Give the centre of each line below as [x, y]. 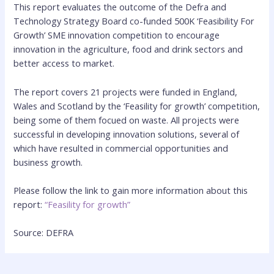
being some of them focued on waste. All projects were [127, 120]
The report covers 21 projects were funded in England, [126, 91]
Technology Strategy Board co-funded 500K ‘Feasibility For [134, 21]
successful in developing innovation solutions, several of [127, 134]
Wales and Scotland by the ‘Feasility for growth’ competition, [137, 106]
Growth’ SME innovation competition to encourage [117, 35]
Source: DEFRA [44, 233]
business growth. [48, 162]
